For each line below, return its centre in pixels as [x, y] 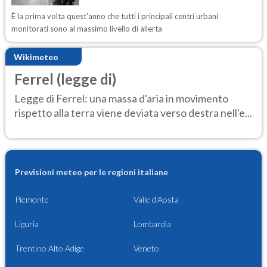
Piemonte [32, 199]
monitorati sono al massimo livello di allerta [87, 29]
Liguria [27, 223]
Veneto [146, 248]
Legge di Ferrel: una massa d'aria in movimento [121, 98]
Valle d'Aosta [156, 199]
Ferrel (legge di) [65, 79]
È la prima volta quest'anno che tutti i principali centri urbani [115, 16]
